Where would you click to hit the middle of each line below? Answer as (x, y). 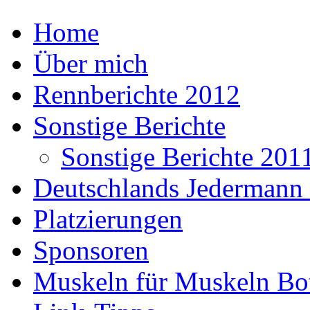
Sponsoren (91, 250)
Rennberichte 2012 (137, 95)
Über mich (91, 64)
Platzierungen (108, 219)
